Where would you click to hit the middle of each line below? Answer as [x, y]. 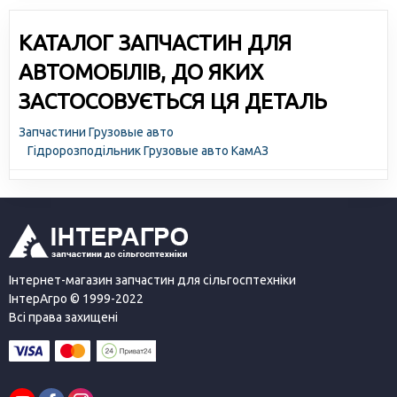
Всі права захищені [63, 317]
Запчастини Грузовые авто [96, 132]
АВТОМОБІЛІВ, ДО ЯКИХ [141, 72]
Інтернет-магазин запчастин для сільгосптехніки [152, 280]
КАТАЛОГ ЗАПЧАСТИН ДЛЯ [155, 43]
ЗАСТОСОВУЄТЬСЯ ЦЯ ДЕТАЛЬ [173, 101]
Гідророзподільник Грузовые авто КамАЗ [148, 151]
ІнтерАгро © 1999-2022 [76, 299]
